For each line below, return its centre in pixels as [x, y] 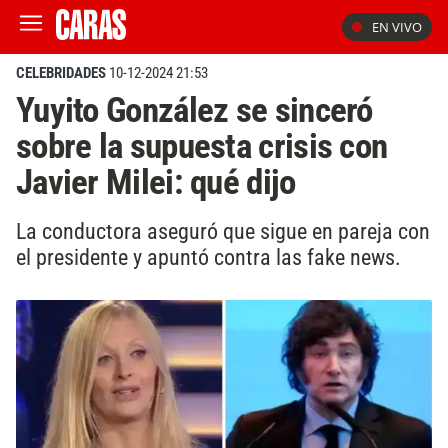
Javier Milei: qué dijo [156, 182]
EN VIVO [397, 27]
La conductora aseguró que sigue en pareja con [223, 230]
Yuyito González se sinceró [194, 110]
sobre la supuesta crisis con [202, 146]
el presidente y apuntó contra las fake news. [208, 256]
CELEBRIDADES [61, 73]
